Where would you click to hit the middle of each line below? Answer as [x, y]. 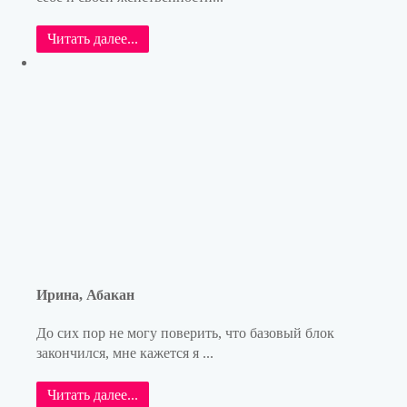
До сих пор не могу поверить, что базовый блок [185, 333]
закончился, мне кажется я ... [125, 352]
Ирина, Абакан [85, 294]
